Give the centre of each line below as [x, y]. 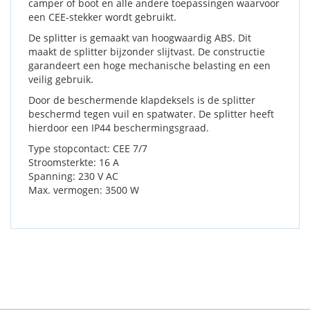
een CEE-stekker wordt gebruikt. [102, 17]
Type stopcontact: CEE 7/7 [88, 148]
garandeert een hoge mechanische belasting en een [149, 65]
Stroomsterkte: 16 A [74, 162]
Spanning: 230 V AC [73, 176]
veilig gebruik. [61, 79]
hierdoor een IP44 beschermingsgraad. [119, 128]
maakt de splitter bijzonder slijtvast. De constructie [147, 52]
